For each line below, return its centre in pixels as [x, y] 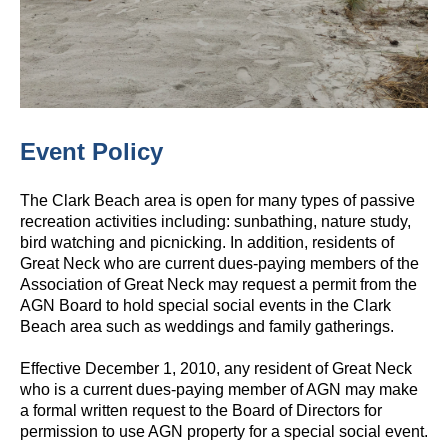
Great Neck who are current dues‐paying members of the [219, 263]
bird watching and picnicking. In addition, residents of [207, 242]
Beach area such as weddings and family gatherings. [207, 326]
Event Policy [91, 151]
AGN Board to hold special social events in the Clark [205, 305]
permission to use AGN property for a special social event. [224, 431]
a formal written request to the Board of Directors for [201, 410]
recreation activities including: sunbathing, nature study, [215, 221]
